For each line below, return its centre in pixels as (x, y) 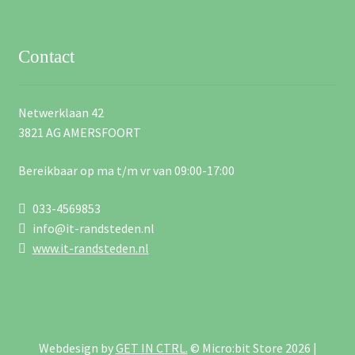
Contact (46, 57)
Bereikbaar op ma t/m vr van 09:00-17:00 (126, 171)
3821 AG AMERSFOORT (79, 133)
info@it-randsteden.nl (92, 228)
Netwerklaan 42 (61, 113)
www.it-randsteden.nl (90, 248)
